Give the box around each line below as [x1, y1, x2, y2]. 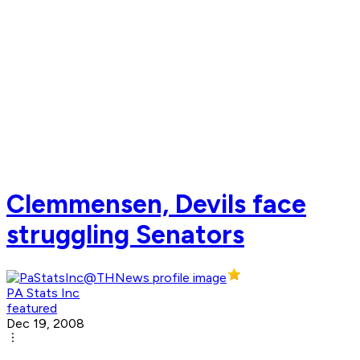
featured [6, 301, 57, 317]
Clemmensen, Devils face [6, 188, 306, 219]
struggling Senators [6, 219, 244, 250]
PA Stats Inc [6, 285, 80, 301]
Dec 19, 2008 [6, 316, 84, 332]
